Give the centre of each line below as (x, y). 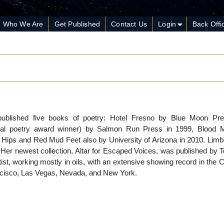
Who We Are (23, 24)
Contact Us (129, 24)
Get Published (77, 24)
